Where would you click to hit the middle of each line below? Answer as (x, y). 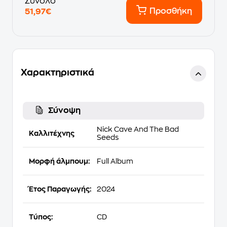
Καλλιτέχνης (52, 133)
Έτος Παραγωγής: (60, 189)
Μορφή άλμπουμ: (59, 161)
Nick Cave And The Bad (138, 129)
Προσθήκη (171, 11)
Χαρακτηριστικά (58, 72)
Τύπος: (41, 217)
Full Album (115, 161)
